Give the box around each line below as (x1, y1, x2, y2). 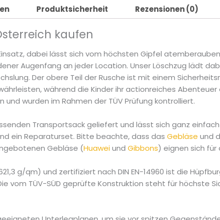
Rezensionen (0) (135, 4, 199, 15)
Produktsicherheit (36, 4, 109, 15)
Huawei (83, 143, 110, 154)
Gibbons (128, 143, 159, 154)
